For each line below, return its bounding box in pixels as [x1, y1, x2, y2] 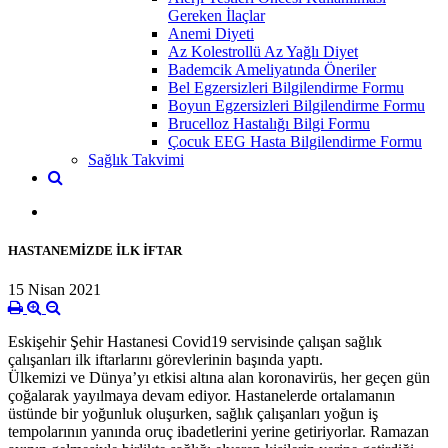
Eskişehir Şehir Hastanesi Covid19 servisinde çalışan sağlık [8, 333, 382, 351]
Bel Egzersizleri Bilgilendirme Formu [168, 78, 404, 96]
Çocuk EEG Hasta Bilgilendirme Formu [168, 132, 422, 150]
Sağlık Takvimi [88, 150, 184, 168]
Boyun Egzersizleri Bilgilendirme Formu [168, 96, 425, 114]
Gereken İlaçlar [168, 6, 265, 24]
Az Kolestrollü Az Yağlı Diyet [168, 42, 358, 60]
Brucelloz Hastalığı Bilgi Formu [168, 114, 370, 132]
